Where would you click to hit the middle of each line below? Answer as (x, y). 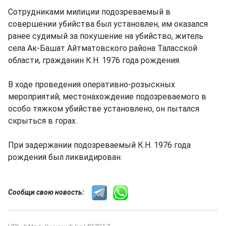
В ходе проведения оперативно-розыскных (92, 85)
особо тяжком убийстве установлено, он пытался (104, 109)
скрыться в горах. (43, 121)
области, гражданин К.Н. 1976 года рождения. (94, 61)
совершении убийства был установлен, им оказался (108, 24)
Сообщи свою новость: (50, 192)
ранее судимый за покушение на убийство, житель (106, 36)
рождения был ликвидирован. (65, 157)
